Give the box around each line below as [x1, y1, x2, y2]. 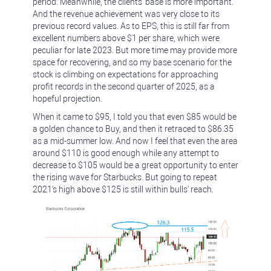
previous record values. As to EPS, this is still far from [33, 21, 229, 31]
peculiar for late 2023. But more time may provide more [33, 45, 237, 55]
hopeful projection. [33, 94, 102, 103]
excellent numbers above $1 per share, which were [33, 33, 220, 43]
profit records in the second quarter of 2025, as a [33, 82, 215, 91]
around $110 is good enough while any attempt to [33, 148, 219, 158]
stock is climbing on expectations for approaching [33, 70, 218, 79]
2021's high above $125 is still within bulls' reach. [33, 184, 214, 194]
